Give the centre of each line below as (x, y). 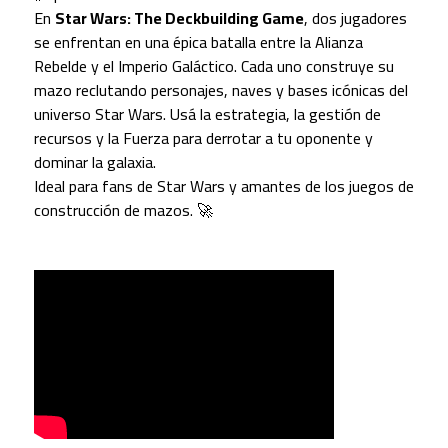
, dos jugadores (355, 17)
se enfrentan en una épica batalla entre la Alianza (198, 41)
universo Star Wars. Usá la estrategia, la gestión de (207, 113)
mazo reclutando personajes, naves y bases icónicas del (220, 89)
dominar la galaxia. (94, 161)
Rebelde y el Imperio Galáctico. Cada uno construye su (213, 65)
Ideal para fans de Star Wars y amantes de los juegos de (223, 185)
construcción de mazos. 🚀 (123, 209)
